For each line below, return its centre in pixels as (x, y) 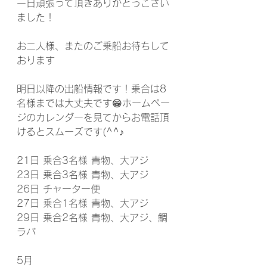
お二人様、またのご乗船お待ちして (93, 46)
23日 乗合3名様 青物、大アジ (83, 175)
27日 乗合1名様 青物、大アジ (83, 203)
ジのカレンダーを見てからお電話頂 (93, 117)
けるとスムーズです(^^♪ (70, 132)
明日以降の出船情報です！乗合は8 (91, 89)
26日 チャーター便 (58, 189)
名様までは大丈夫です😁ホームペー (93, 103)
